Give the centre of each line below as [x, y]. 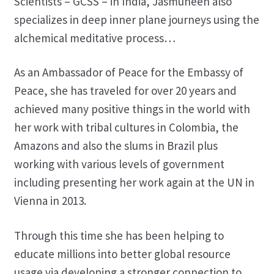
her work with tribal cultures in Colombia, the [126, 128]
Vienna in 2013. [50, 201]
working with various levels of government [119, 164]
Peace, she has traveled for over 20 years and [125, 91]
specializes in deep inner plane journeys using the [136, 19]
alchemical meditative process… [94, 38]
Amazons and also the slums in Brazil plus [116, 146]
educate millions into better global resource [122, 254]
